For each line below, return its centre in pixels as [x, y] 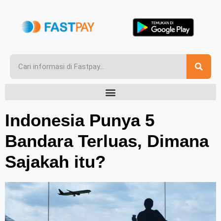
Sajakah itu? [55, 162]
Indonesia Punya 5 [80, 120]
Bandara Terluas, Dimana [107, 141]
